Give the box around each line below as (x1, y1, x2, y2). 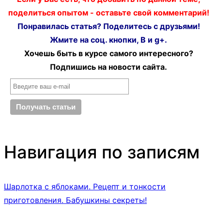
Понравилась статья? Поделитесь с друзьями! (17, 21, 200, 31)
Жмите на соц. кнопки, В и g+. (50, 35, 167, 45)
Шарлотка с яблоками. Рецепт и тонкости (4, 182, 166, 192)
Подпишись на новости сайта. (50, 62, 167, 72)
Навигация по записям (4, 141, 200, 163)
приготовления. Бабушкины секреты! (4, 195, 147, 205)
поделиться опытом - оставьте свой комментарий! (8, 8, 209, 18)
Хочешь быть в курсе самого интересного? (24, 48, 193, 59)
